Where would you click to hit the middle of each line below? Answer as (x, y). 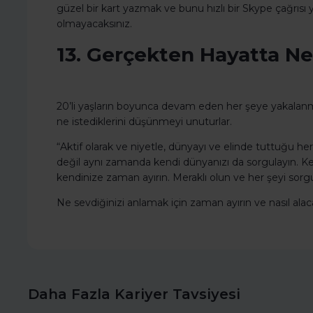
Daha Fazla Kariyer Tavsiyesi (134, 294)
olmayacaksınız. (94, 24)
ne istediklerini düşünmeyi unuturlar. (144, 122)
